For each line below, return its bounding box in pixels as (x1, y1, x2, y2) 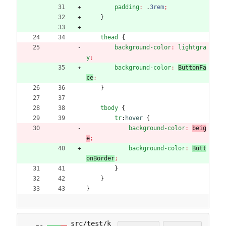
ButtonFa (178, 64, 206, 71)
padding (115, 3, 139, 11)
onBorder (86, 154, 115, 162)
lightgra (178, 43, 206, 51)
